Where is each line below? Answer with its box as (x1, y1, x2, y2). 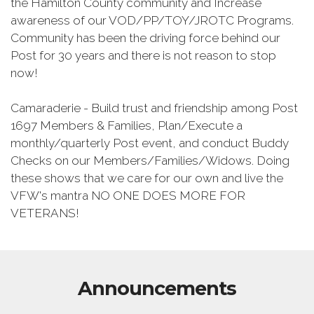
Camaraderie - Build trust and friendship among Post (11, 100, 298, 115)
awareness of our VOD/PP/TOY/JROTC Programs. (11, 13, 294, 27)
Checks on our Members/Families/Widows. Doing (11, 153, 289, 168)
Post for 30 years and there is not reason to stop (11, 48, 276, 62)
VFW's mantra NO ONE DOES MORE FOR (11, 188, 245, 203)
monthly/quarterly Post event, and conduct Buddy (11, 135, 289, 150)
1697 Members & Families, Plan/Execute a (11, 118, 243, 132)
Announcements (78, 276, 236, 300)
